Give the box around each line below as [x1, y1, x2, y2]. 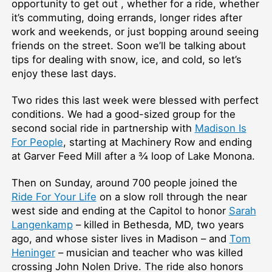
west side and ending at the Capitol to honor [11, 204, 229, 217]
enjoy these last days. [11, 67, 117, 80]
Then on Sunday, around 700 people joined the [11, 176, 237, 189]
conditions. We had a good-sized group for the [11, 108, 236, 121]
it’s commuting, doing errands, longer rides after [11, 12, 242, 24]
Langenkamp [11, 218, 73, 231]
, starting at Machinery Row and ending [63, 136, 252, 149]
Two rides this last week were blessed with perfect [11, 94, 259, 107]
